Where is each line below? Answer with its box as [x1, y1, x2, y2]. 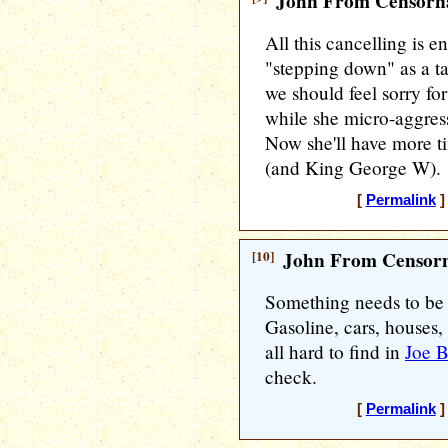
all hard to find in [265, 339, 405, 364]
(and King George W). [265, 155, 441, 180]
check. [265, 364, 317, 389]
